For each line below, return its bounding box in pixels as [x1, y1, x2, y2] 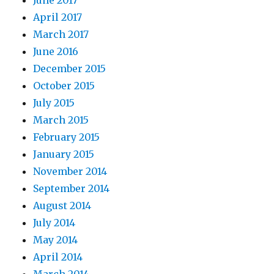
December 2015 [33, 62, 106, 75]
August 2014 [33, 199, 92, 212]
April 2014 [33, 251, 83, 264]
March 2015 [33, 114, 89, 127]
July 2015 [33, 97, 75, 109]
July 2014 [33, 217, 76, 229]
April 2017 [33, 11, 83, 24]
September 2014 [33, 182, 110, 195]
